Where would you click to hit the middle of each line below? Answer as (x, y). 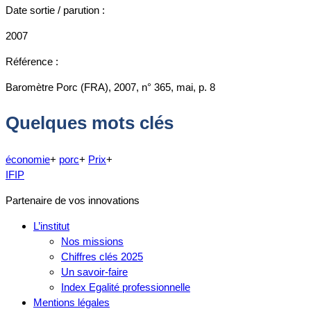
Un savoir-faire (94, 271)
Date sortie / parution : (55, 10)
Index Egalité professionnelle (126, 287)
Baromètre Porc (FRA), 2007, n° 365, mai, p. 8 (110, 87)
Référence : (32, 61)
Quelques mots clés (90, 123)
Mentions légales (72, 302)
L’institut (51, 226)
